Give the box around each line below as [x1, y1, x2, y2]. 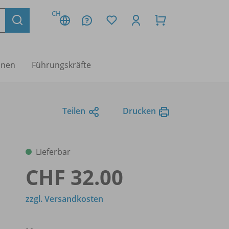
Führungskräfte [32, 59, 91, 71]
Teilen [62, 105, 85, 117]
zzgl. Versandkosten [26, 193, 103, 204]
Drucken [123, 105, 156, 117]
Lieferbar [36, 146, 71, 157]
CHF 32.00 [26, 163, 123, 191]
